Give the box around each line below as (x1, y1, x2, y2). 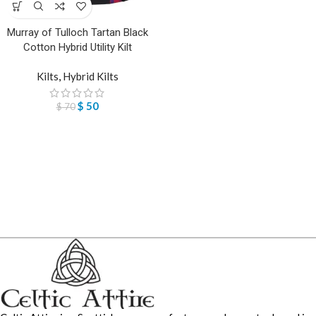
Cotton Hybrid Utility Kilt (23, 41, 132, 54)
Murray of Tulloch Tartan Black (6, 26, 148, 39)
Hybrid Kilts (62, 70, 119, 83)
